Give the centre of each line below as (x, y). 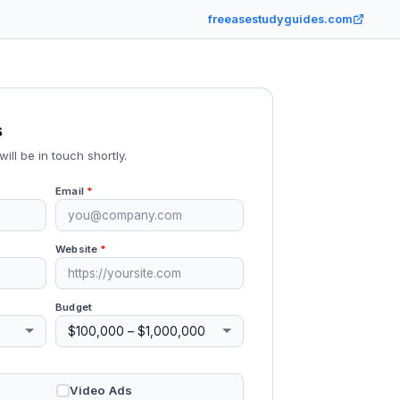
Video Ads (101, 391)
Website (78, 250)
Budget (74, 307)
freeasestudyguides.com (280, 19)
